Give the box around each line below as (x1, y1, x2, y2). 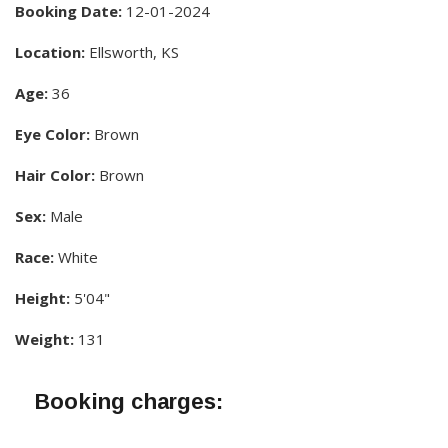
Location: (15, 41, 85, 62)
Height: (15, 287, 70, 308)
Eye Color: (15, 123, 90, 144)
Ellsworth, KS (85, 41, 179, 62)
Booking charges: (35, 388, 223, 414)
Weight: (15, 328, 74, 349)
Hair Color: (15, 164, 95, 185)
